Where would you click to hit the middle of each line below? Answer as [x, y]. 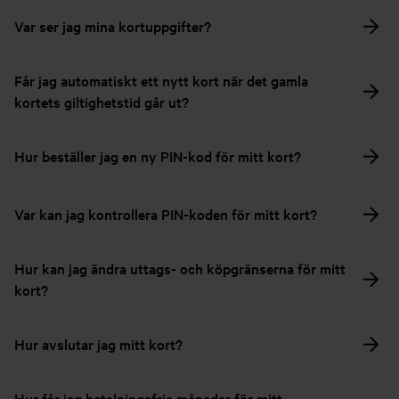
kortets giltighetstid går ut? [102, 102]
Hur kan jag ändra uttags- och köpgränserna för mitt [180, 268]
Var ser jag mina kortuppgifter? [113, 26]
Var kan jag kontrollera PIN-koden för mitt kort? [166, 214]
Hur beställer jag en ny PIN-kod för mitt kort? [158, 156]
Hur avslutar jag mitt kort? [98, 344]
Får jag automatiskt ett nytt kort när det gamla [161, 80]
